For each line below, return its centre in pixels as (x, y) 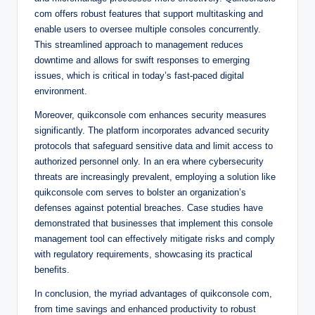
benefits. (52, 270)
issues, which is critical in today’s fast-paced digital (139, 76)
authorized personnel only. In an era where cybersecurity (149, 162)
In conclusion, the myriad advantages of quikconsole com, (153, 294)
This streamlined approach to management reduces (139, 45)
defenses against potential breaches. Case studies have (149, 208)
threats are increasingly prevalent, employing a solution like (155, 177)
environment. (61, 91)
